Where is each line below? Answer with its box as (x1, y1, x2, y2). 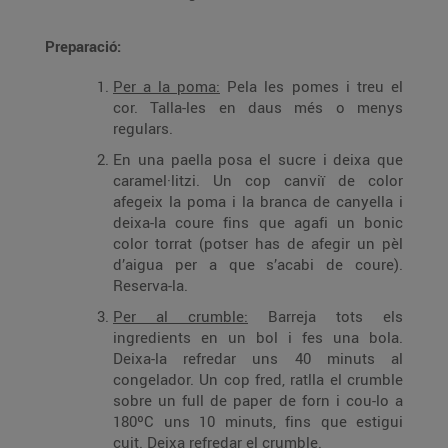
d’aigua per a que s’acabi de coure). (113, 254, 403, 274)
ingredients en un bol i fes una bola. (113, 327, 403, 347)
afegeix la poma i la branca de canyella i (113, 191, 403, 211)
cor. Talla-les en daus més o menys (113, 97, 403, 117)
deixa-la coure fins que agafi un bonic (113, 212, 403, 232)
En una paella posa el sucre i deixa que (113, 149, 403, 169)
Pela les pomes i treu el (220, 76, 403, 96)
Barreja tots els (248, 306, 403, 326)
